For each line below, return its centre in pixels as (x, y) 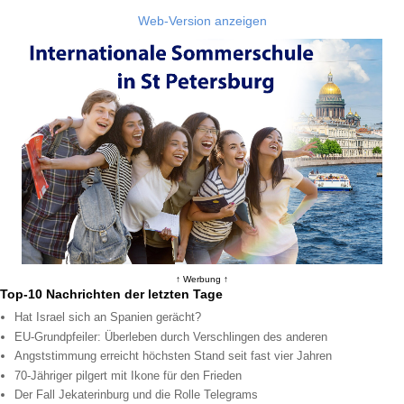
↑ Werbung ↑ (202, 280)
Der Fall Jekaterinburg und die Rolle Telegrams (137, 395)
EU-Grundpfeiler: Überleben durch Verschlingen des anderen (171, 336)
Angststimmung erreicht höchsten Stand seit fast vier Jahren (174, 356)
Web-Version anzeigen (202, 21)
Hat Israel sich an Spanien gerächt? (108, 317)
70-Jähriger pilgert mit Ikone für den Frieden (129, 375)
